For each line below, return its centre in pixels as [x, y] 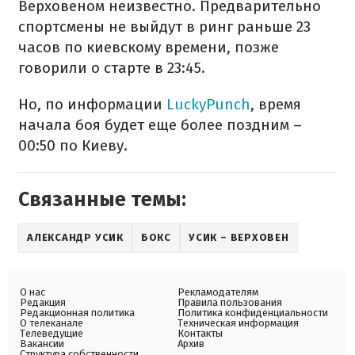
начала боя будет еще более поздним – [160, 125]
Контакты [200, 333]
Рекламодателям [218, 292]
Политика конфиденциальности [253, 313]
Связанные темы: [102, 200]
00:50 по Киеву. [73, 145]
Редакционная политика [77, 313]
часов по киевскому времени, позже [149, 47]
